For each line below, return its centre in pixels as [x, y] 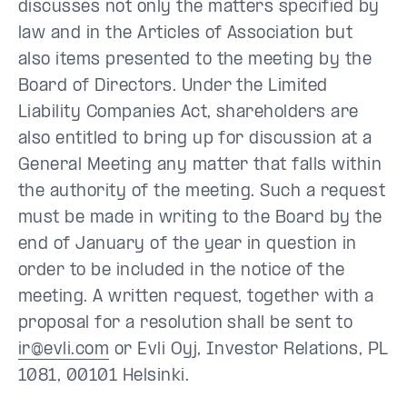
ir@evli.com [64, 350]
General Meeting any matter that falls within [200, 166]
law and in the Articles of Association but [186, 34]
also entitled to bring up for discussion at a [195, 139]
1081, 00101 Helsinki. [106, 377]
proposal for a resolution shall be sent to [186, 324]
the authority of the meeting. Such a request [202, 192]
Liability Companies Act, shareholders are [189, 113]
